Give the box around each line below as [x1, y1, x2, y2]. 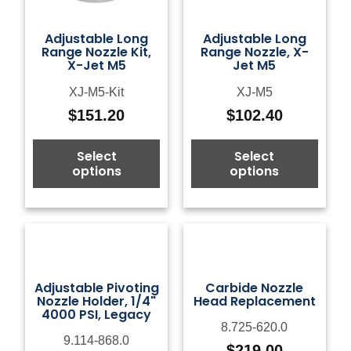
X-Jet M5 [67, 56, 126, 75]
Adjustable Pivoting [34, 278, 159, 297]
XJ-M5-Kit [69, 85, 125, 99]
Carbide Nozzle [205, 278, 304, 297]
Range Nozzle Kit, [42, 43, 152, 62]
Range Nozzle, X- [200, 43, 309, 62]
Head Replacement [193, 291, 316, 310]
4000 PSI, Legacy [42, 305, 152, 324]
